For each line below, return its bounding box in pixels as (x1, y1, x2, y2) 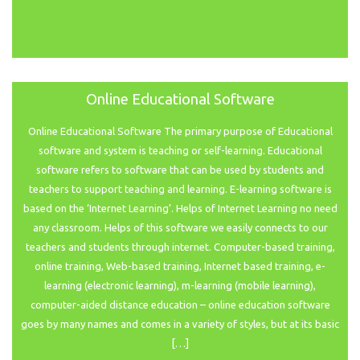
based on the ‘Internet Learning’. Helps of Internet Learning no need (22, 202, 337, 215)
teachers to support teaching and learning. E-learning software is (28, 183, 332, 195)
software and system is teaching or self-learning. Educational (38, 145, 322, 157)
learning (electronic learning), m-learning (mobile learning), (44, 280, 316, 292)
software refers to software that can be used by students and (36, 164, 324, 176)
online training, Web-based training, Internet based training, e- (35, 260, 325, 272)
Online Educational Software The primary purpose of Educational (27, 125, 333, 137)
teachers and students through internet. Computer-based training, (25, 241, 335, 253)
